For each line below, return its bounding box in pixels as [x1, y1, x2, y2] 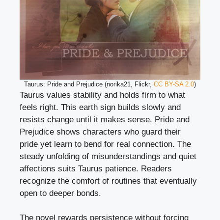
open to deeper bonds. [20, 188, 101, 198]
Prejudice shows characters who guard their [20, 127, 181, 137]
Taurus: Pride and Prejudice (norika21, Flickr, [24, 80, 154, 88]
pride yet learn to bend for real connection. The [20, 139, 191, 149]
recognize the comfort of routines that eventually [20, 176, 197, 186]
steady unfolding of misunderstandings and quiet [20, 151, 196, 161]
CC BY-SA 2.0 [154, 80, 194, 88]
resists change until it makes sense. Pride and [20, 114, 190, 124]
